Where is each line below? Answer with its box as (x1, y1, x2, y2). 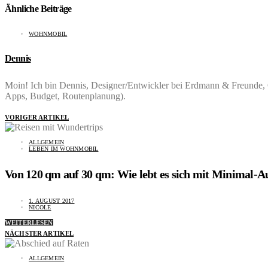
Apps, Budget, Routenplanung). (5, 90, 126, 101)
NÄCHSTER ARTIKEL (5, 229, 74, 237)
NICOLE (29, 203, 51, 211)
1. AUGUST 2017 (29, 197, 75, 204)
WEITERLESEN (5, 218, 53, 226)
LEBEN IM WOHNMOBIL (29, 145, 99, 152)
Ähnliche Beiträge (5, 4, 72, 14)
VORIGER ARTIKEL (5, 113, 69, 121)
